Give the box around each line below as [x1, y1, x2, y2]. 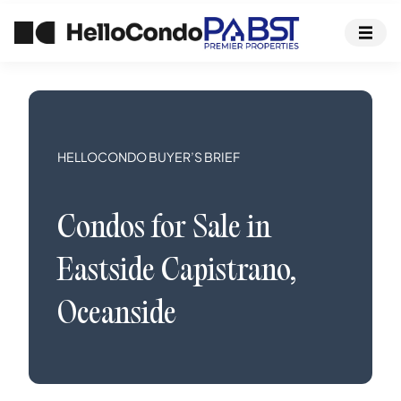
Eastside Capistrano [57, 257, 290, 289]
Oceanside [57, 300, 176, 332]
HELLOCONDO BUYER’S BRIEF [57, 149, 240, 165]
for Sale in [145, 214, 271, 246]
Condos [57, 214, 145, 246]
